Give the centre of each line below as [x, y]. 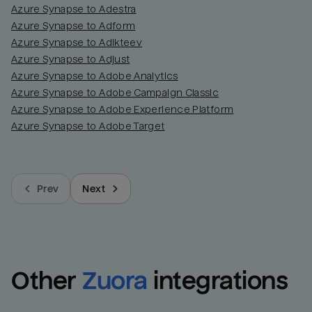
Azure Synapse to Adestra [74, 9]
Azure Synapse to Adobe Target [88, 126]
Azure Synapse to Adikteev [77, 43]
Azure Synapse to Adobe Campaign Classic [115, 93]
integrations [221, 281]
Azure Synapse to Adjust [71, 60]
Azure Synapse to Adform [73, 26]
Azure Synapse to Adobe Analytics [95, 76]
